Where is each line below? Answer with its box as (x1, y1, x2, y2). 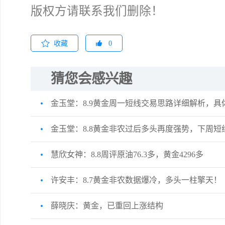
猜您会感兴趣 (51, 71, 132, 86)
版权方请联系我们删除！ (31, 5, 163, 18)
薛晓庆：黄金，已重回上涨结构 (51, 201, 163, 210)
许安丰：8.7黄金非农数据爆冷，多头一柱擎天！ (51, 176, 221, 184)
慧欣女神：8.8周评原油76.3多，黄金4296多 (51, 150, 203, 159)
